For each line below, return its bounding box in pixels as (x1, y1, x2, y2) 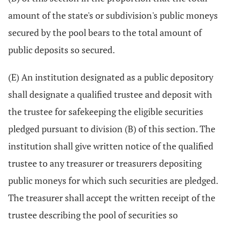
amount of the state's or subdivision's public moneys (8, 9, 218, 21)
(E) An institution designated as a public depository (8, 71, 213, 83)
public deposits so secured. (8, 44, 115, 56)
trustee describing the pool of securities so (8, 209, 178, 221)
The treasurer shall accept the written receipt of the (8, 192, 215, 204)
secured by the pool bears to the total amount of (8, 26, 202, 39)
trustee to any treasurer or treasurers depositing (8, 157, 202, 169)
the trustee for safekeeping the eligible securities (8, 105, 203, 118)
